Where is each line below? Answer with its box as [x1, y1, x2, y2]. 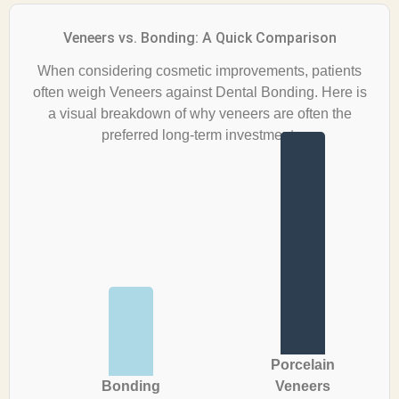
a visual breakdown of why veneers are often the [47, 106, 352, 122]
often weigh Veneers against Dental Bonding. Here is [32, 85, 367, 101]
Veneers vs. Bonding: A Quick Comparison [62, 29, 337, 47]
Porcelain [270, 356, 335, 372]
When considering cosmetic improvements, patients [37, 63, 362, 79]
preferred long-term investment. [102, 127, 297, 143]
